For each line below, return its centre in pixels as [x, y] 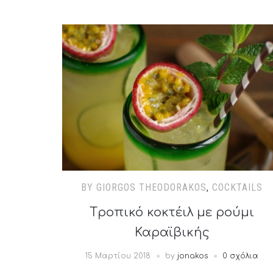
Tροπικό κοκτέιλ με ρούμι [172, 212]
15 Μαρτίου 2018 [118, 256]
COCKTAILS [237, 187]
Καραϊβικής [172, 232]
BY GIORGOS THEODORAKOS [144, 187]
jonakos [193, 256]
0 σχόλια [240, 256]
